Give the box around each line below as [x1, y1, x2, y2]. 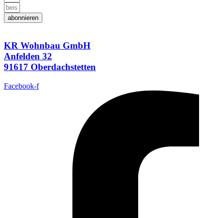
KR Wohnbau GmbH [4, 40, 91, 51]
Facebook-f [4, 82, 39, 91]
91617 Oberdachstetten [4, 62, 96, 73]
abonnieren [8, 14, 38, 21]
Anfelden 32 [4, 51, 52, 62]
